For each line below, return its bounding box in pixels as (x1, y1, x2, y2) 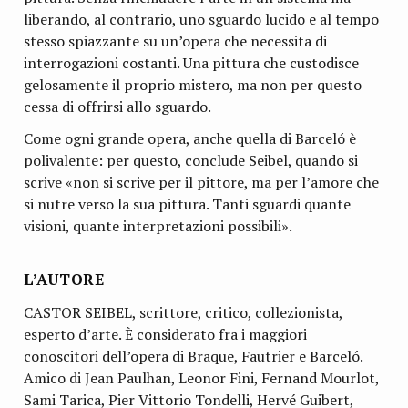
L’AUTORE (24, 269, 107, 291)
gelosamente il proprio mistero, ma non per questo (24, 75, 362, 96)
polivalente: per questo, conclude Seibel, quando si (24, 150, 359, 171)
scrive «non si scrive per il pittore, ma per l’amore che (24, 172, 380, 193)
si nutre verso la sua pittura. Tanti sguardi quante (24, 194, 352, 215)
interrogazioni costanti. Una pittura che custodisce (24, 53, 360, 74)
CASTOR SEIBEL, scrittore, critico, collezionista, (24, 302, 343, 323)
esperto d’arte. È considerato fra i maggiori (24, 324, 308, 345)
